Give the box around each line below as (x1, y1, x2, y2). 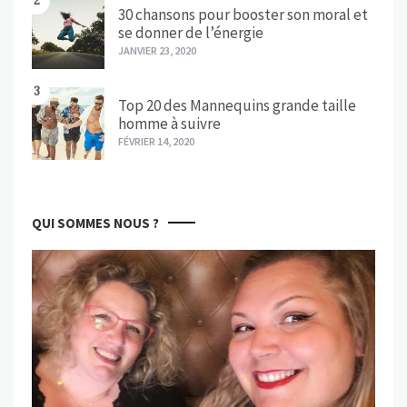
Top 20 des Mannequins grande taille (118, 95, 356, 116)
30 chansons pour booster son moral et (118, 5, 368, 25)
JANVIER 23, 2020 (118, 44, 196, 58)
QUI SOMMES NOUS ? (32, 214, 159, 233)
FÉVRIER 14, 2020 (118, 134, 194, 149)
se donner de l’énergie (118, 23, 263, 44)
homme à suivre (118, 114, 221, 134)
